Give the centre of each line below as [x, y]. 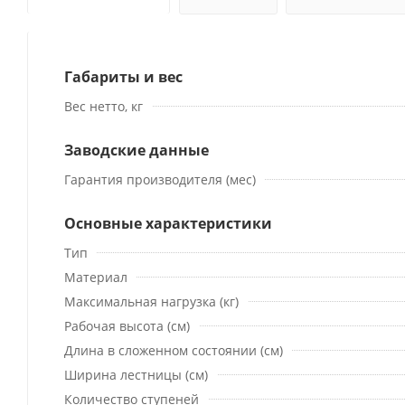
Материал [96, 277]
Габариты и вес [123, 76]
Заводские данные [137, 150]
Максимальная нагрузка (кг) [151, 301]
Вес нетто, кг [104, 106]
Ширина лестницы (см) [136, 374]
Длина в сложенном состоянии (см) [174, 350]
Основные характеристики [168, 223]
